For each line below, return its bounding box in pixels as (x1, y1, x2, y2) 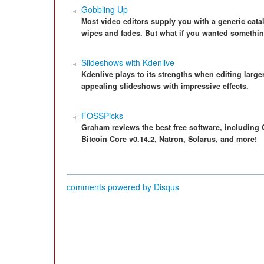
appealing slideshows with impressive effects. (81, 81, 249, 91)
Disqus (154, 181, 179, 193)
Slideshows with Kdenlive (81, 57, 174, 68)
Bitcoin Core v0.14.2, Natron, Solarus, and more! (81, 134, 257, 144)
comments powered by (67, 181, 154, 193)
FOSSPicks (81, 110, 123, 121)
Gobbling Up (81, 4, 128, 15)
